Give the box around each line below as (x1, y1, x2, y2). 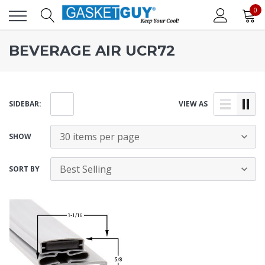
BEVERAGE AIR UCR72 (9, 42, 175, 59)
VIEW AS (179, 99, 208, 109)
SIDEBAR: (9, 99, 41, 109)
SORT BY (9, 164, 40, 174)
